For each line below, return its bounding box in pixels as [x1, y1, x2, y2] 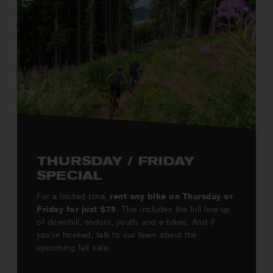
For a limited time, [37, 192, 107, 200]
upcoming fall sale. [37, 243, 110, 252]
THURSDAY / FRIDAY [37, 156, 195, 168]
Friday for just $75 [37, 205, 116, 213]
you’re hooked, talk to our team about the [37, 230, 197, 239]
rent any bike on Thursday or [107, 192, 233, 200]
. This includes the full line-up [116, 205, 230, 213]
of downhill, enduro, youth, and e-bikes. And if [37, 218, 215, 226]
